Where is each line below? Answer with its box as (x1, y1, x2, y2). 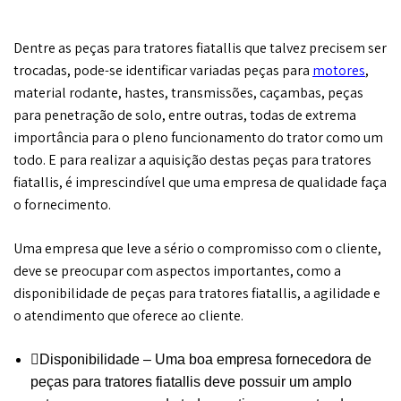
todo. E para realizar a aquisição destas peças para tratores (13, 149, 371, 169)
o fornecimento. (13, 194, 111, 214)
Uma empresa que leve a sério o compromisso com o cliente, (13, 238, 381, 258)
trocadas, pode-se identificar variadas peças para (13, 60, 312, 80)
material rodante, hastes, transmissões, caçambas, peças (13, 82, 363, 102)
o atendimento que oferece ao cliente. (13, 305, 243, 325)
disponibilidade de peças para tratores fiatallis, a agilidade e (13, 283, 380, 303)
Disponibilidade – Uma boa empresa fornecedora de (39, 351, 371, 367)
